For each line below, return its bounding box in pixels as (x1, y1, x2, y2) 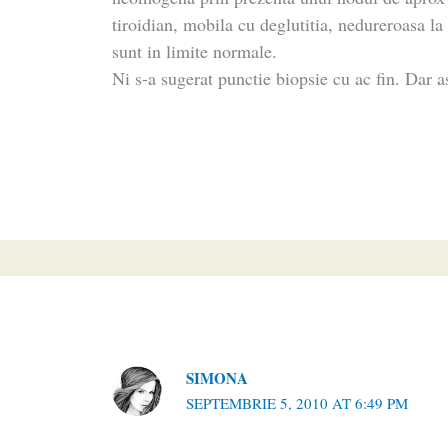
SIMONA (186, 367, 249, 390)
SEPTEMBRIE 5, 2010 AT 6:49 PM (186, 393, 409, 414)
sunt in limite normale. (112, 38, 278, 63)
